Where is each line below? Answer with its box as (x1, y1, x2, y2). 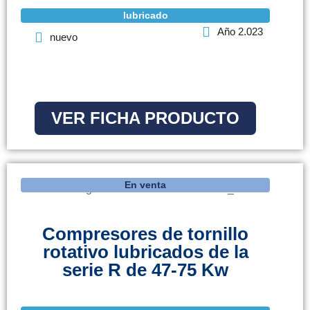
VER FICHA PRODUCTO (51, 109, 239, 128)
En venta (125, 179, 166, 191)
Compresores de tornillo (42, 224, 248, 245)
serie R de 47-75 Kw (62, 259, 228, 281)
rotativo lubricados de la (42, 241, 248, 263)
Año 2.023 (217, 26, 263, 38)
